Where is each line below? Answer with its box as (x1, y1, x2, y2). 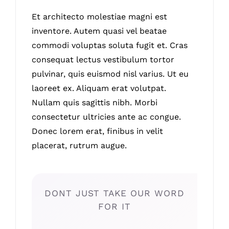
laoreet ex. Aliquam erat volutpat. (32, 83, 167, 94)
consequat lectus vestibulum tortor (32, 55, 175, 65)
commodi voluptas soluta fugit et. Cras (32, 40, 188, 51)
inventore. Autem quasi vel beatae (32, 26, 167, 36)
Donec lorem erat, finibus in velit (32, 126, 164, 136)
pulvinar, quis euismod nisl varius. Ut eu (32, 69, 189, 79)
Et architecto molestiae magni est (32, 12, 168, 22)
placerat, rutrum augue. (32, 141, 127, 151)
